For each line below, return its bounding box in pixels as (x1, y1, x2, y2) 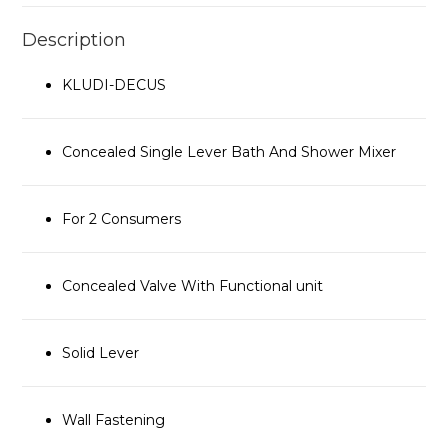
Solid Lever (62, 344, 140, 363)
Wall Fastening (62, 411, 166, 430)
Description (22, 29, 127, 52)
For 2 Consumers (62, 210, 182, 229)
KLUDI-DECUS (62, 76, 167, 95)
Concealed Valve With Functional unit (62, 277, 324, 296)
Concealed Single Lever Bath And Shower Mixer (62, 143, 397, 162)
